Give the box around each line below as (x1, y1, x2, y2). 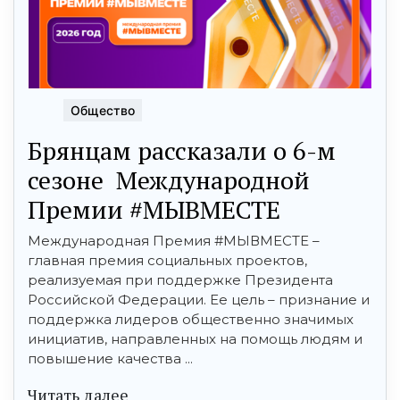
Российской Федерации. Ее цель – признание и (28, 291, 370, 309)
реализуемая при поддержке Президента (28, 271, 337, 289)
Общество (71, 103, 135, 119)
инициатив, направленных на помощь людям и (28, 330, 362, 348)
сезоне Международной (28, 163, 310, 197)
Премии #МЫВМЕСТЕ (28, 193, 280, 227)
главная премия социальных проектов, (28, 252, 307, 270)
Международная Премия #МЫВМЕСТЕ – (28, 232, 320, 250)
